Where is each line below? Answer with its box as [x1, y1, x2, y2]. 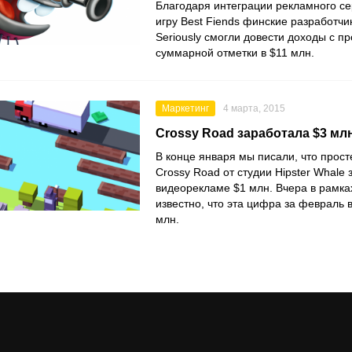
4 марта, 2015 [223, 103, 285, 115]
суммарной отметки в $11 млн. [156, 46, 314, 60]
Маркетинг [162, 103, 209, 115]
